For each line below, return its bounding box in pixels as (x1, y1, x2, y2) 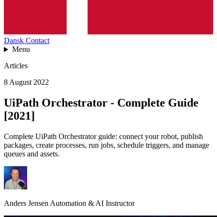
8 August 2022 (4, 78, 49, 87)
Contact (26, 36, 49, 45)
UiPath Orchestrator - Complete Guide (4, 96, 199, 109)
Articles (4, 62, 28, 70)
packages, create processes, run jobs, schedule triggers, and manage (4, 141, 209, 150)
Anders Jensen (4, 199, 48, 208)
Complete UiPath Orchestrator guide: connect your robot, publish (4, 132, 203, 141)
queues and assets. (4, 150, 60, 158)
